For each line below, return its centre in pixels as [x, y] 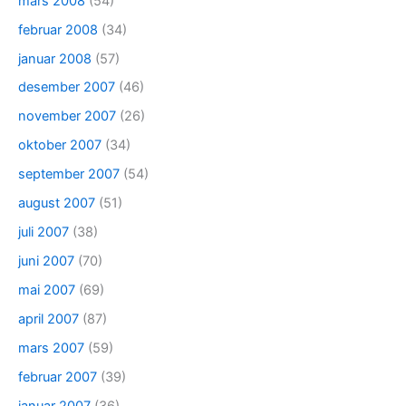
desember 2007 [67, 87]
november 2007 [67, 116]
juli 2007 [43, 232]
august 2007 [57, 203]
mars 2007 [51, 348]
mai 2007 [47, 290]
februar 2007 [58, 377]
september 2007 [69, 174]
